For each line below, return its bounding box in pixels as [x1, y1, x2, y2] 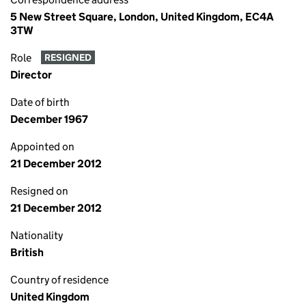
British [10, 246, 44, 259]
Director [10, 68, 52, 81]
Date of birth [10, 96, 70, 109]
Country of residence [10, 273, 109, 286]
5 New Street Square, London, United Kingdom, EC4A [10, 10, 274, 23]
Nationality [10, 229, 63, 242]
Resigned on [10, 184, 68, 197]
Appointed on [10, 140, 74, 153]
